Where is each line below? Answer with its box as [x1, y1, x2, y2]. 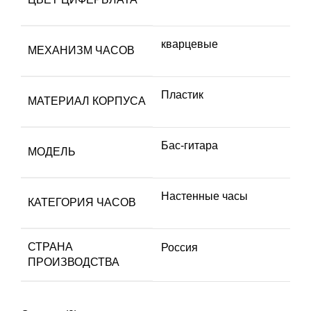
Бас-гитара [161, 139, 218, 151]
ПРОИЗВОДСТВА [28, 255, 119, 268]
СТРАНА [28, 240, 73, 253]
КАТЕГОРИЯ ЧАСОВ [28, 196, 136, 208]
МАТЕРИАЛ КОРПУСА [28, 94, 146, 107]
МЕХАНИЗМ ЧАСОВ [28, 44, 135, 56]
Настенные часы [161, 190, 248, 202]
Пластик [161, 88, 203, 101]
